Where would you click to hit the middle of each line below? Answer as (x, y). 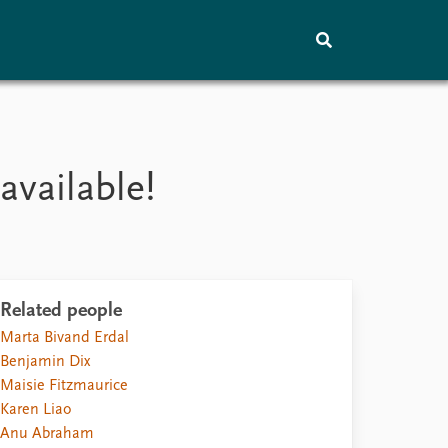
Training (74, 143)
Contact (234, 195)
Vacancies (241, 171)
